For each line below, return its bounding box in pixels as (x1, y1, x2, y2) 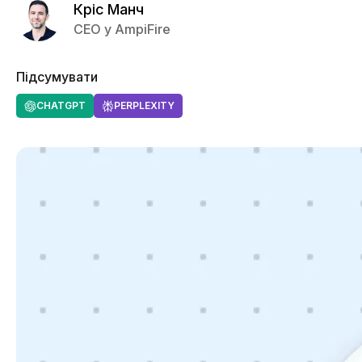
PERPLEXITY (114, 99, 175, 112)
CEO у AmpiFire (74, 20, 170, 37)
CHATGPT (36, 99, 86, 112)
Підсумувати (16, 69, 98, 85)
